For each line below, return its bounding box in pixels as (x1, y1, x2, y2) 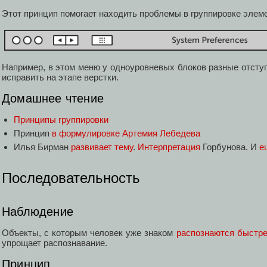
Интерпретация (138, 141, 200, 152)
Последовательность (2, 169, 140, 186)
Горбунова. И (200, 141, 259, 152)
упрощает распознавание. (2, 238, 107, 249)
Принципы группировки (14, 114, 108, 125)
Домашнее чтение (2, 91, 104, 105)
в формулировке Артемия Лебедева (52, 128, 200, 138)
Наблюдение (2, 205, 73, 219)
